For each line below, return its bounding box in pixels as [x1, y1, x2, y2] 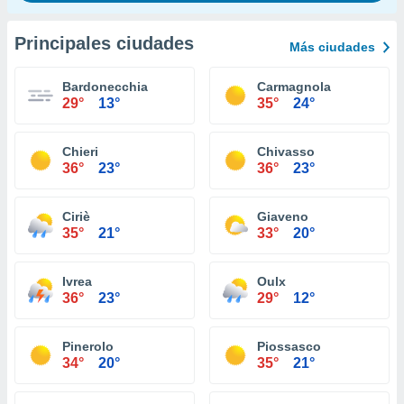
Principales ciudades [14, 33, 194, 53]
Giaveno [257, 209, 308, 224]
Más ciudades [289, 40, 375, 54]
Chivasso [257, 144, 315, 159]
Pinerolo [62, 339, 114, 353]
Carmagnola [257, 79, 331, 94]
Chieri [62, 144, 98, 159]
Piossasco [257, 339, 321, 353]
